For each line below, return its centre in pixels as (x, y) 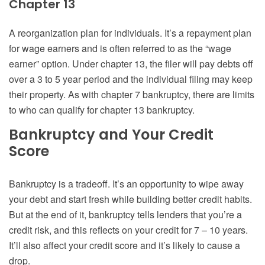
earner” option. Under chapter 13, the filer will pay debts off (131, 64)
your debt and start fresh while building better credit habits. (130, 199)
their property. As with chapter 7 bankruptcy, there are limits (132, 95)
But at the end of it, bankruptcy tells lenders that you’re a (125, 215)
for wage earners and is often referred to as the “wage (120, 49)
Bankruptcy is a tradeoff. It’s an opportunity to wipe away (126, 184)
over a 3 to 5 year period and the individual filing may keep (131, 79)
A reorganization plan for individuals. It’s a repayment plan (130, 33)
